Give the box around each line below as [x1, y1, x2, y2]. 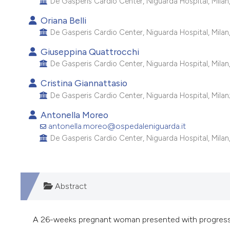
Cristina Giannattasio [38, 78, 127, 89]
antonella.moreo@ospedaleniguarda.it [48, 121, 186, 131]
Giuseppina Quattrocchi [38, 46, 139, 57]
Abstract [53, 181, 87, 191]
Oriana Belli [38, 14, 86, 26]
